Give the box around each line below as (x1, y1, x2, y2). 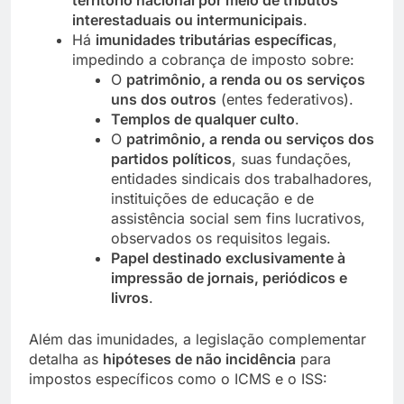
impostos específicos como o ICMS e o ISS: (29, 369, 327, 388)
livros (111, 288, 150, 307)
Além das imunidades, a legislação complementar (29, 329, 366, 348)
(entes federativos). (216, 89, 354, 108)
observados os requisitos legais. (111, 228, 332, 247)
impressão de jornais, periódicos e (111, 268, 348, 287)
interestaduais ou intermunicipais (72, 10, 303, 29)
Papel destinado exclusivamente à (111, 248, 346, 267)
